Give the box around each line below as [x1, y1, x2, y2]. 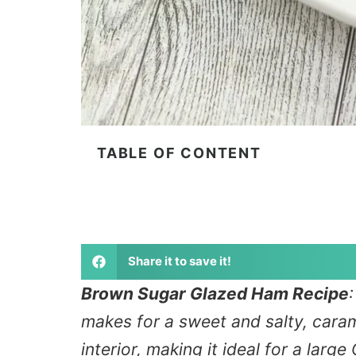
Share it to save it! [127, 253, 231, 269]
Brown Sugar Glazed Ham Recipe [81, 283, 349, 304]
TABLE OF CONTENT [97, 144, 261, 161]
